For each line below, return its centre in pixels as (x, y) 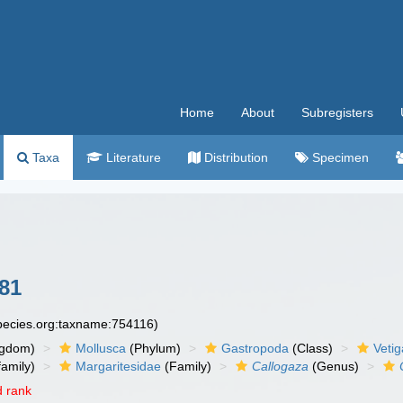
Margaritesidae (119, 366)
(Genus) (334, 366)
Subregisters (337, 112)
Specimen (339, 157)
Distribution (234, 157)
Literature (132, 157)
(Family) (187, 366)
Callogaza (281, 366)
